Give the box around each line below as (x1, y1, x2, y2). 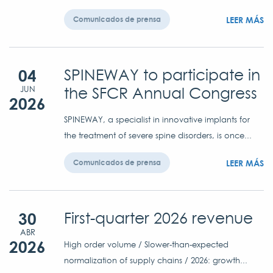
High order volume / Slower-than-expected (64, 238, 229, 250)
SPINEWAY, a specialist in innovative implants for (64, 113, 250, 125)
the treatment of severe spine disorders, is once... (64, 129, 252, 141)
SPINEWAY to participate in (64, 64, 260, 85)
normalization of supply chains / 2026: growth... (64, 254, 247, 266)
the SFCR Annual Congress (64, 82, 257, 104)
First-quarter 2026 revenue (64, 207, 253, 229)
